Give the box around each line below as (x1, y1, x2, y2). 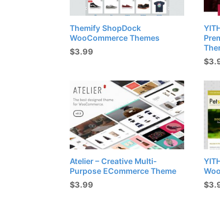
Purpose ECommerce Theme (70, 166, 176, 176)
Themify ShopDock (70, 24, 141, 33)
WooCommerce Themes (70, 33, 160, 43)
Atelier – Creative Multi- (70, 157, 157, 166)
